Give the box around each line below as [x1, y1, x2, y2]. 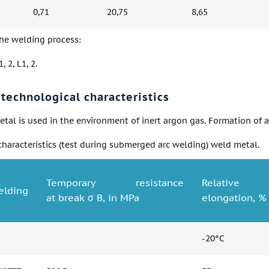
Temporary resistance [46, 177, 184, 189]
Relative [202, 177, 240, 189]
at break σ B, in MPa [46, 192, 139, 204]
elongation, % [202, 192, 267, 204]
